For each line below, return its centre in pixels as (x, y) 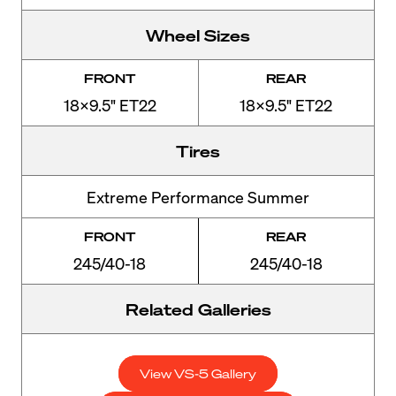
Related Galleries (198, 308)
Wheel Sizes (198, 34)
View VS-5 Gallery (198, 373)
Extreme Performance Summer (198, 196)
